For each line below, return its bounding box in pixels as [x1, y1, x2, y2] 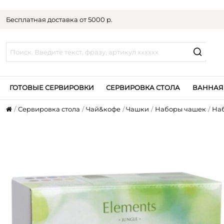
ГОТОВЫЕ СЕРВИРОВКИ [9, 83, 94, 91]
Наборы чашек [155, 105, 206, 113]
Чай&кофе [85, 105, 120, 113]
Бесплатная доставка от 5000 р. [6, 15, 113, 23]
